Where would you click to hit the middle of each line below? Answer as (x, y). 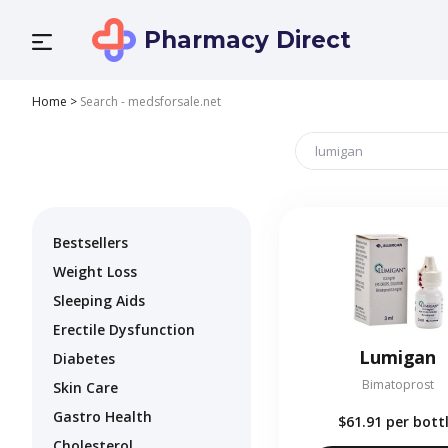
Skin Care (85, 388)
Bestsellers (90, 243)
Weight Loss (95, 272)
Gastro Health (102, 417)
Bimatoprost (397, 385)
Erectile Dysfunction (124, 330)
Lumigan (398, 357)
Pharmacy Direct (247, 40)
